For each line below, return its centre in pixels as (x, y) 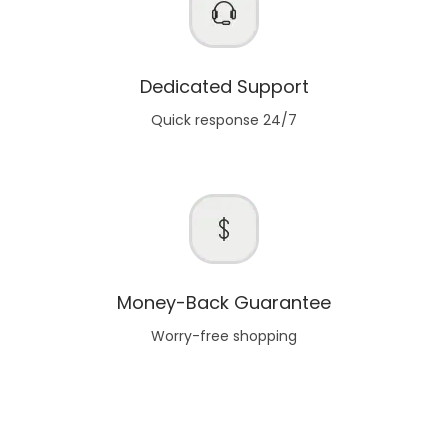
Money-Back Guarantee (224, 302)
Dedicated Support (224, 86)
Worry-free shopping (224, 335)
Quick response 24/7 (224, 119)
